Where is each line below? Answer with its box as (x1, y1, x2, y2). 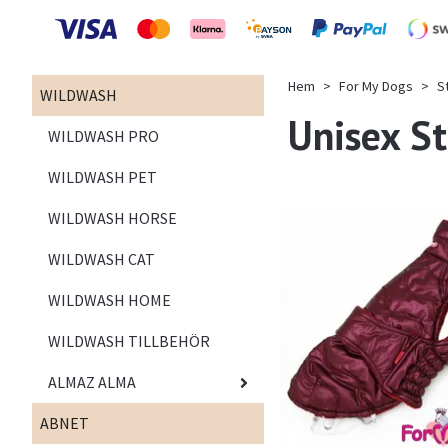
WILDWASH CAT (48, 249, 155, 270)
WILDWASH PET (48, 167, 157, 188)
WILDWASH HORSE (48, 208, 177, 229)
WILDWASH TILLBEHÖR (48, 331, 210, 352)
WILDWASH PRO (48, 126, 159, 147)
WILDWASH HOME (48, 290, 171, 311)
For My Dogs (339, 77, 413, 96)
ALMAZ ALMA (48, 372, 136, 393)
